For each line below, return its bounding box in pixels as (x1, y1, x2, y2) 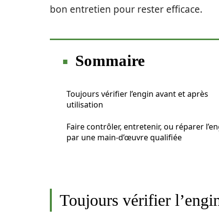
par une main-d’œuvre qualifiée (66, 132, 182, 143)
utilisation (66, 99, 103, 110)
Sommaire (75, 52, 145, 69)
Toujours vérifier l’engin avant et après (66, 88, 208, 99)
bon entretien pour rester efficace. (50, 3, 202, 16)
